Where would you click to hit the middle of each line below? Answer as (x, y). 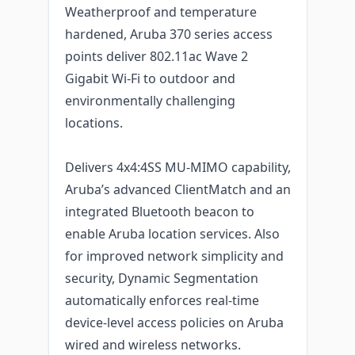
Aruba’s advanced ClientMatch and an (177, 189)
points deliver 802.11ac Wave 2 (156, 56)
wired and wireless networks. (153, 344)
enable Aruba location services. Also (172, 233)
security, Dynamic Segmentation (161, 278)
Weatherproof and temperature (160, 11)
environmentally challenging (150, 100)
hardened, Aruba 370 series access (168, 34)
